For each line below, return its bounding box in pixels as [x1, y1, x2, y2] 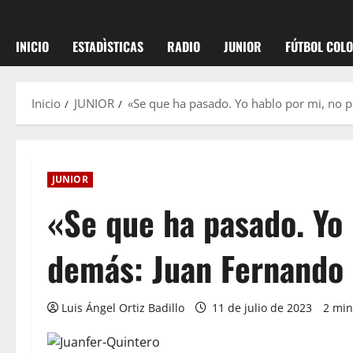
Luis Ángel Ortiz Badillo [61, 300, 184, 315]
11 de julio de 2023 [209, 300, 315, 315]
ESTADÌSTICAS [72, 37, 143, 56]
